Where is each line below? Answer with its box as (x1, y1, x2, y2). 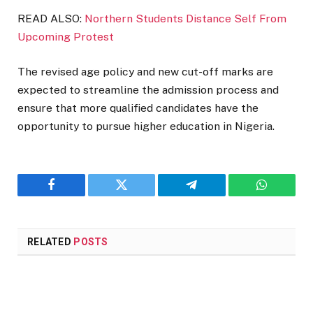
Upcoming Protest (17, 30, 114, 43)
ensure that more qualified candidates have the (17, 101, 259, 115)
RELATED (27, 236, 74, 248)
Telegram (190, 189, 238, 202)
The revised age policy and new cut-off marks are (17, 65, 273, 79)
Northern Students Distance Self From (85, 12, 286, 25)
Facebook (50, 189, 99, 202)
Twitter (120, 189, 157, 202)
